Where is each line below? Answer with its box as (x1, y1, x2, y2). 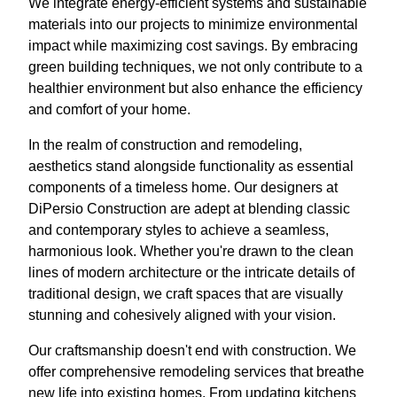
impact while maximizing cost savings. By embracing (28, 37, 358, 53)
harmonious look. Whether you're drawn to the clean (28, 243, 354, 259)
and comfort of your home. (28, 101, 191, 117)
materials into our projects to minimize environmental (28, 16, 358, 32)
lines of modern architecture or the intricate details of (28, 264, 354, 280)
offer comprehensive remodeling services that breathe (28, 363, 364, 379)
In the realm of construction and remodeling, (28, 136, 302, 152)
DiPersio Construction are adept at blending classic (28, 200, 350, 216)
